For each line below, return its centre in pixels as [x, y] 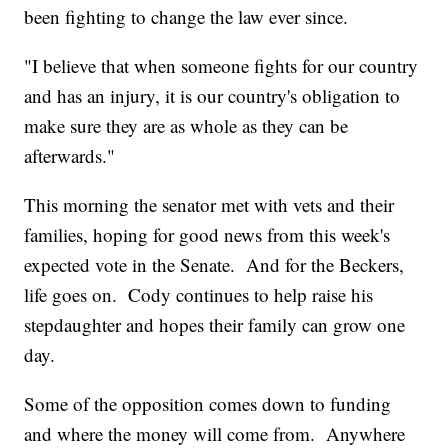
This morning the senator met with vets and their [209, 205]
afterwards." [70, 156]
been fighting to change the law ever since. [189, 17]
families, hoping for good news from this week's [207, 235]
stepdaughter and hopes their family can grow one [215, 325]
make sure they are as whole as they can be [186, 126]
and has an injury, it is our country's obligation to [212, 96]
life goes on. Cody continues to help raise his [199, 295]
